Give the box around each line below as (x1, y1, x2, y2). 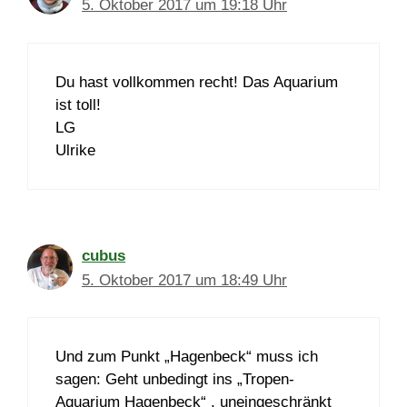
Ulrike (55, 141, 95, 159)
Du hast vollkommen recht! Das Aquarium (55, 73, 338, 91)
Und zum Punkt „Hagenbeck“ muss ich (55, 348, 318, 366)
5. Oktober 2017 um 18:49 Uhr (82, 271, 287, 289)
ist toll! (55, 95, 101, 114)
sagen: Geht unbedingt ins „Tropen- (55, 371, 294, 389)
